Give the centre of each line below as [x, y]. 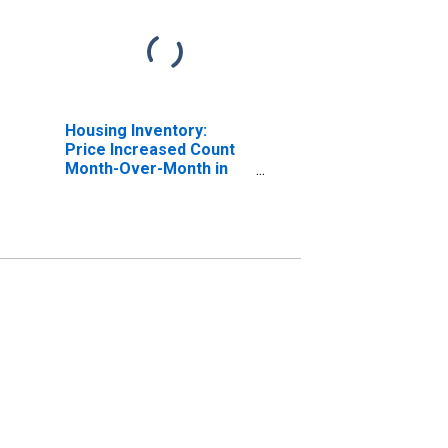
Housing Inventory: [135, 130]
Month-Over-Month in [146, 168]
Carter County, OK [132, 187]
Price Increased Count [149, 149]
